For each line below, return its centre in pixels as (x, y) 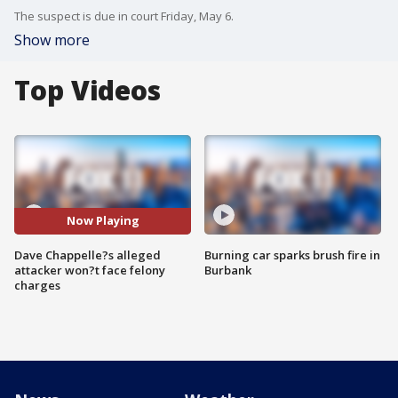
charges (37, 285)
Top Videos (88, 90)
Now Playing (103, 221)
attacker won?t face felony (90, 270)
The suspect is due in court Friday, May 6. (124, 16)
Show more (52, 40)
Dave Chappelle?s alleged (88, 255)
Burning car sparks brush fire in (292, 255)
